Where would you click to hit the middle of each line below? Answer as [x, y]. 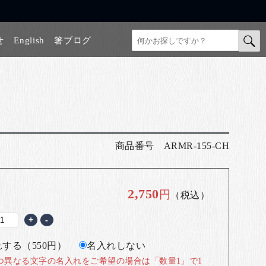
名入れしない [116, 246]
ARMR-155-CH [196, 146]
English [29, 40]
